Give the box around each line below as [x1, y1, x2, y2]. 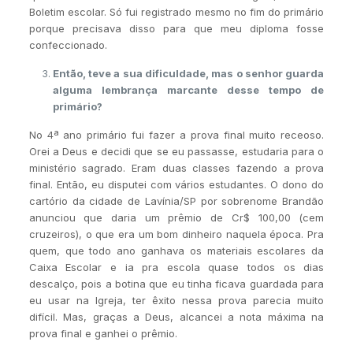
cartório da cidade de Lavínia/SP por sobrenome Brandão [28, 194, 325, 207]
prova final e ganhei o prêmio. [28, 326, 177, 340]
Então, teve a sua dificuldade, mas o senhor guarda [52, 66, 325, 80]
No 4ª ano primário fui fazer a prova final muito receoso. [28, 128, 325, 141]
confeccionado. [28, 38, 107, 51]
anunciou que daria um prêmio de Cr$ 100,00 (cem [28, 210, 325, 224]
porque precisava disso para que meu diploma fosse [28, 21, 325, 35]
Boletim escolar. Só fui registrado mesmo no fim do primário [28, 5, 325, 18]
